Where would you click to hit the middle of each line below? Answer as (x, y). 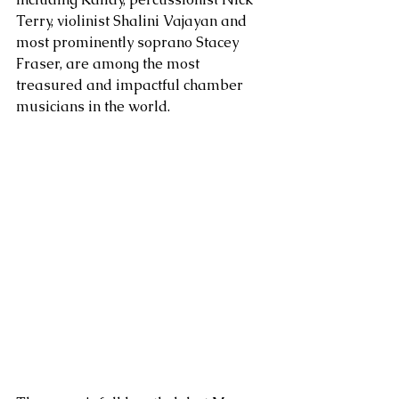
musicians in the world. (95, 106)
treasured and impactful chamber (131, 85)
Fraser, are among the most (110, 64)
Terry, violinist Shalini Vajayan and (133, 21)
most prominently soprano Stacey (129, 42)
